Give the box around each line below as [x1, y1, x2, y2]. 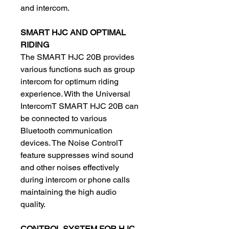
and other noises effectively [20, 163, 119, 172]
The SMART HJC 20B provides [20, 52, 134, 62]
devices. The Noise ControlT [20, 138, 123, 148]
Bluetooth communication [20, 126, 112, 135]
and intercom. [20, 3, 70, 13]
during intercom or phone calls [20, 175, 130, 185]
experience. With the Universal [20, 89, 130, 99]
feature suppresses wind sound [20, 150, 133, 160]
